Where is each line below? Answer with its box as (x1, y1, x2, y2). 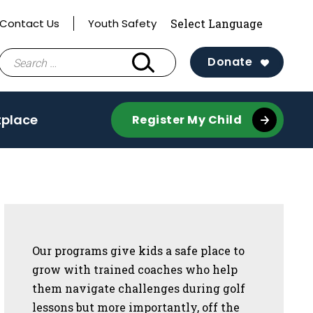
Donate (208, 54, 252, 70)
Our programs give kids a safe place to (32, 243, 245, 258)
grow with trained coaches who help (32, 262, 238, 277)
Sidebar (31, 208, 143, 247)
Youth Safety (88, 16, 156, 31)
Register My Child (131, 112, 242, 128)
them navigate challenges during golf (32, 281, 245, 296)
